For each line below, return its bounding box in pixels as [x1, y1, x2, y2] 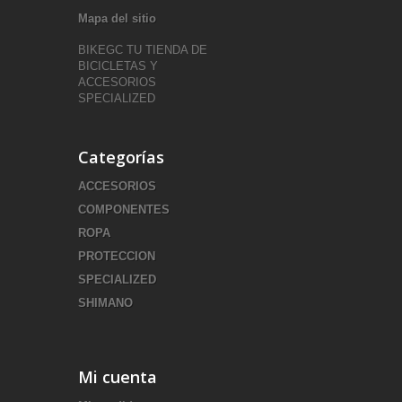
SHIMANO [78, 296, 133, 310]
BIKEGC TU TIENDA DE [78, 43, 207, 57]
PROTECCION [78, 249, 155, 263]
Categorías [78, 146, 164, 168]
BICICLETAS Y [78, 59, 158, 73]
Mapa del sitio [78, 12, 156, 25]
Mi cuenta [78, 366, 157, 388]
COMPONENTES [78, 203, 170, 216]
